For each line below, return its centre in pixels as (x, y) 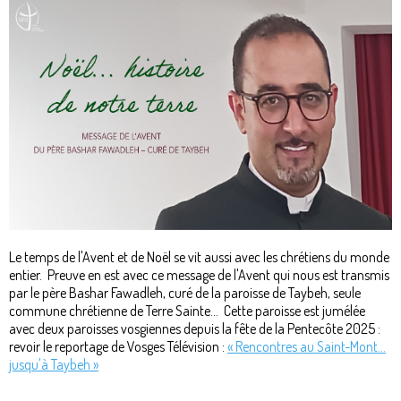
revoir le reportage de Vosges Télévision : (118, 346)
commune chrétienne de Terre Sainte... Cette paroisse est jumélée (187, 310)
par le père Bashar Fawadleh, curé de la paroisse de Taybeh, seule (185, 292)
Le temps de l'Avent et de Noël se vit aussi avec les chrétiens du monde (199, 256)
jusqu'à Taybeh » (54, 364)
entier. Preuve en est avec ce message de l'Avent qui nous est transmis (199, 274)
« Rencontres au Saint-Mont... (307, 346)
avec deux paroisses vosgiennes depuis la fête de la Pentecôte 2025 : (195, 328)
